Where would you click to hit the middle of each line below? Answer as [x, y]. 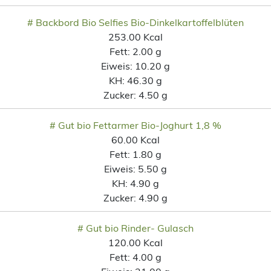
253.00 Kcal [135, 37]
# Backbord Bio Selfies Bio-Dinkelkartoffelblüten [135, 22]
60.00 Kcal [135, 139]
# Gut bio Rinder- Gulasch [135, 228]
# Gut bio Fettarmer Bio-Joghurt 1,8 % [135, 125]
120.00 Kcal [135, 242]
